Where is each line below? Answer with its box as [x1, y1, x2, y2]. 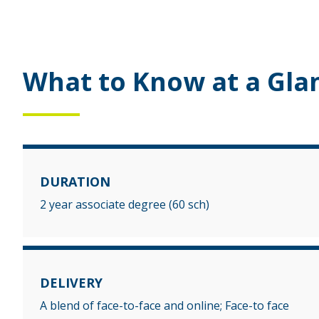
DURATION [40, 172, 110, 190]
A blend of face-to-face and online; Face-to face [40, 297, 289, 313]
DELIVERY [40, 273, 103, 291]
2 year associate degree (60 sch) [40, 196, 209, 212]
